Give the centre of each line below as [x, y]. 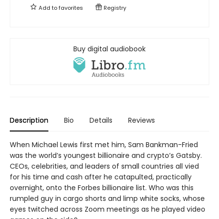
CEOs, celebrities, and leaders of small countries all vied [104, 166]
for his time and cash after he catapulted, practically [101, 177]
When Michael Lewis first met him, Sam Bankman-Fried [104, 144]
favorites [71, 8]
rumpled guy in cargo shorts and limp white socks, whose [107, 198]
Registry [114, 8]
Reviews [142, 120]
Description [29, 120]
